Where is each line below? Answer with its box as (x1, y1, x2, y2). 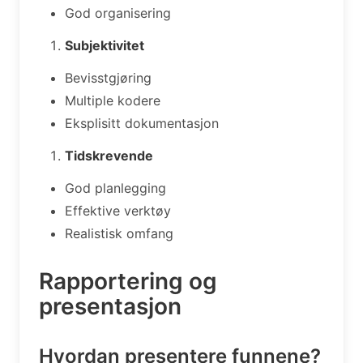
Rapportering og (39, 267, 217, 295)
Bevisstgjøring (65, 69, 152, 86)
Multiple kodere (65, 92, 160, 109)
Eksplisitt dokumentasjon (65, 114, 219, 131)
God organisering (65, 4, 171, 21)
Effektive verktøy (65, 202, 171, 219)
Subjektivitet (65, 36, 144, 53)
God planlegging (65, 179, 166, 196)
